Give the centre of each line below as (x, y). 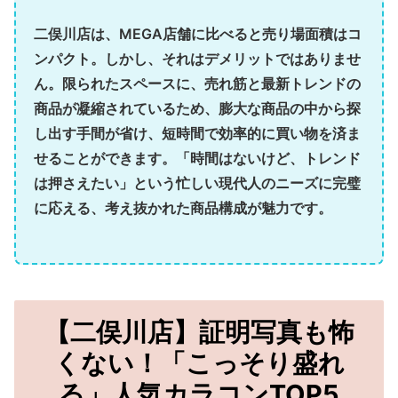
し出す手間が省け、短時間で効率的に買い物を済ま (197, 133)
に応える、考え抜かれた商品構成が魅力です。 (183, 207)
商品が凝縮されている (105, 108)
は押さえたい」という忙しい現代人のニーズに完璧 (197, 183)
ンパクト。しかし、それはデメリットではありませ (197, 58)
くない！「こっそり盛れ (199, 362)
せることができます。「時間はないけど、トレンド (197, 158)
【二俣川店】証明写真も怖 (199, 331)
